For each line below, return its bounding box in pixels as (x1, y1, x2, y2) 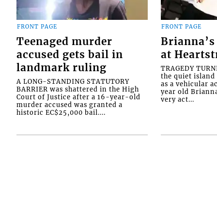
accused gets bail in (16, 48, 123, 62)
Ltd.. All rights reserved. (21, 197, 125, 207)
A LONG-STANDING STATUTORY (16, 77, 129, 86)
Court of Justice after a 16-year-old (16, 93, 140, 101)
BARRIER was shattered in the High (16, 85, 139, 93)
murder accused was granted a (16, 101, 123, 109)
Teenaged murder (16, 35, 112, 48)
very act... (160, 95, 194, 104)
